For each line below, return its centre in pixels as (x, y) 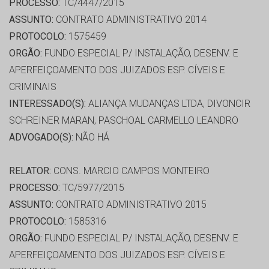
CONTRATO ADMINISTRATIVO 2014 (130, 20)
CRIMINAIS (33, 87)
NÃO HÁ (91, 138)
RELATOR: (30, 171)
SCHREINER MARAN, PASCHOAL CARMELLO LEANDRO (124, 121)
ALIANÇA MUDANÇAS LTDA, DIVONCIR (168, 104)
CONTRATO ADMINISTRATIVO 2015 (130, 205)
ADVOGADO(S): (41, 138)
